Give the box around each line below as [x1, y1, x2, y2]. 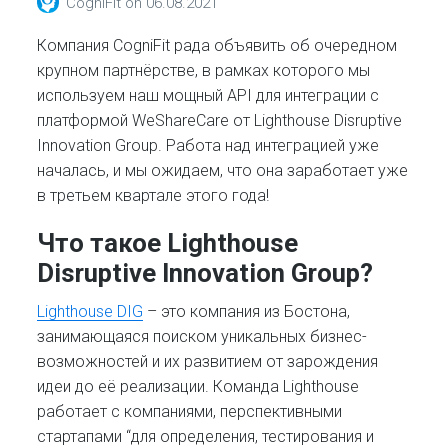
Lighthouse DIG [37, 301, 144, 321]
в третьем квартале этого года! [37, 186, 270, 206]
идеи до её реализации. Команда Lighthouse [37, 376, 360, 396]
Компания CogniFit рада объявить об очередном [37, 36, 398, 56]
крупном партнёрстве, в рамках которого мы [37, 61, 371, 81]
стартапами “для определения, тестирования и [37, 426, 375, 446]
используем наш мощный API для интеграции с [37, 86, 380, 106]
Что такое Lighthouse [37, 227, 299, 258]
